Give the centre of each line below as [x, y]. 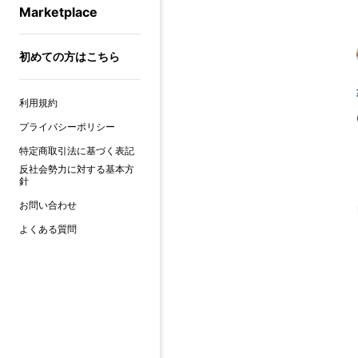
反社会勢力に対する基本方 [77, 169]
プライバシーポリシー [67, 127]
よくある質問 [48, 229]
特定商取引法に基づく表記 [77, 151]
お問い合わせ [48, 205]
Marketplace [58, 12]
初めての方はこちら [70, 56]
